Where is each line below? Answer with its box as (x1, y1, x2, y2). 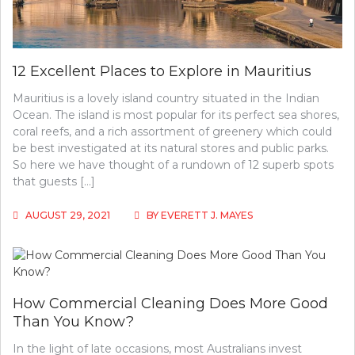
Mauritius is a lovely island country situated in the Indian (13, 90, 319, 105)
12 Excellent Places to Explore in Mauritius (13, 62, 311, 80)
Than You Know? (13, 312, 134, 330)
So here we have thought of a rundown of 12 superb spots (13, 157, 334, 172)
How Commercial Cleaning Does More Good (13, 294, 328, 312)
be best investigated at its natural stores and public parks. (13, 140, 329, 155)
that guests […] (13, 174, 95, 189)
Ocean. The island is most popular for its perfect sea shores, (13, 107, 339, 122)
